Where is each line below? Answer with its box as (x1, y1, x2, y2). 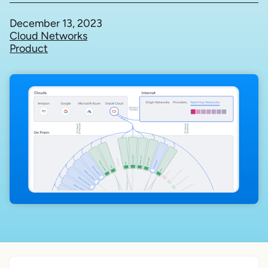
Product (10, 42, 48, 55)
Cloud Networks (10, 29, 87, 42)
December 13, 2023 (10, 17, 102, 30)
